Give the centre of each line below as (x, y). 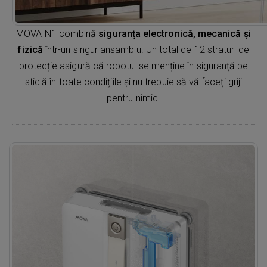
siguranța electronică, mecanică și (175, 33)
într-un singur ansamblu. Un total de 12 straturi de (146, 49)
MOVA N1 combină (58, 33)
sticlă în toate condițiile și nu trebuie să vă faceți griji (133, 82)
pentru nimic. (133, 98)
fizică (30, 49)
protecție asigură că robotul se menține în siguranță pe (133, 66)
